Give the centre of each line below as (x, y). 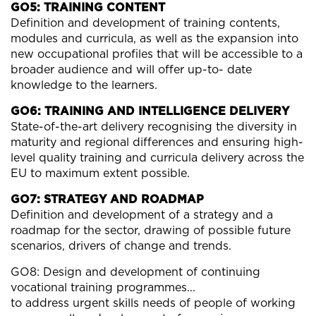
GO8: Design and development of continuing (135, 272)
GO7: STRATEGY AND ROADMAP (107, 199)
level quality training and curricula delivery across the (157, 158)
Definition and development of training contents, (145, 23)
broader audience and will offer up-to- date (131, 69)
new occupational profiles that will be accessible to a (157, 54)
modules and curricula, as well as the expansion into (154, 38)
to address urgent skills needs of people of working (153, 303)
